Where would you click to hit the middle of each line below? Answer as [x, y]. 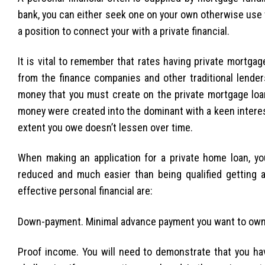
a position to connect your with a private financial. [124, 31]
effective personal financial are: [85, 191]
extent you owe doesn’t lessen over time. [105, 128]
